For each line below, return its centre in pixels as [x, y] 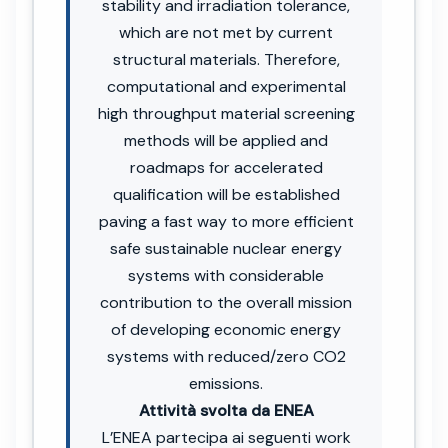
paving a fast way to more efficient [226, 221]
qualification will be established [226, 194]
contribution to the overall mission [226, 302]
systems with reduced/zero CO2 [226, 356]
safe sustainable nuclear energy [226, 248]
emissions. [226, 383]
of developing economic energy [226, 329]
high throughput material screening [226, 113]
